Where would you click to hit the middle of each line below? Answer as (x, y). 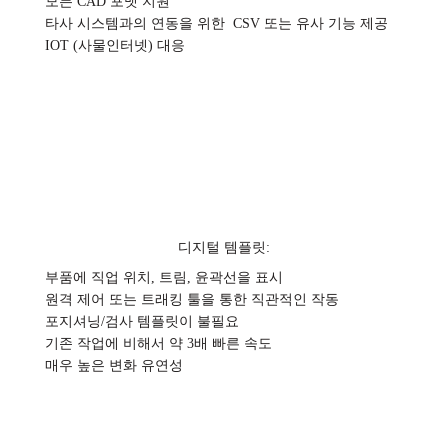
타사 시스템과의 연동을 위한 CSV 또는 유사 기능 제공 (216, 23)
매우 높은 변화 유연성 (114, 364)
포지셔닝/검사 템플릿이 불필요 (142, 320)
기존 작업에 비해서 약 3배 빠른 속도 (158, 342)
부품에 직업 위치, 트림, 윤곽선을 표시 (164, 276)
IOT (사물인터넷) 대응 (115, 45)
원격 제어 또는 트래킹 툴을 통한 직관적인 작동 (192, 298)
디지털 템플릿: (224, 247)
